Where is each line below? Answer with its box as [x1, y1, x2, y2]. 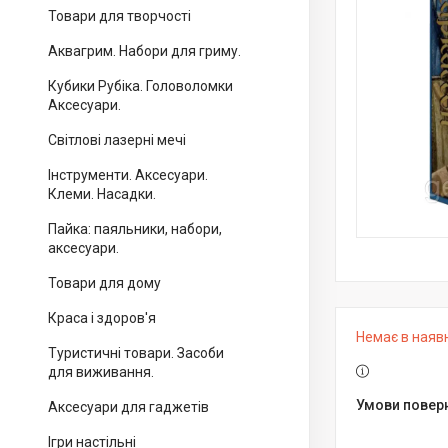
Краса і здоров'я [48, 310, 156, 326]
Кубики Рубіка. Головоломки [48, 78, 233, 94]
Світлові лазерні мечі [48, 132, 186, 148]
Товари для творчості [48, 8, 191, 24]
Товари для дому [48, 275, 161, 291]
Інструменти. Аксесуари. [48, 167, 208, 183]
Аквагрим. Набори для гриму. [48, 43, 241, 59]
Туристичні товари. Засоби [48, 345, 224, 361]
